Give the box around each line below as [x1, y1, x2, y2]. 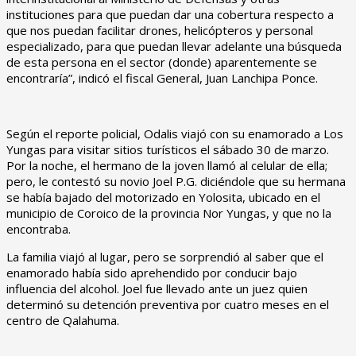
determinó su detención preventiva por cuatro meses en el [6, 296, 329, 312]
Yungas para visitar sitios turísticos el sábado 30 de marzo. [6, 141, 329, 157]
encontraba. [6, 220, 71, 237]
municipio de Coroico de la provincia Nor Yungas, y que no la [6, 204, 331, 221]
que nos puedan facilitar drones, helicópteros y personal [6, 21, 313, 38]
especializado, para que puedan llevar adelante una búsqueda [6, 37, 342, 54]
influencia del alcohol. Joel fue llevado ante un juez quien [6, 280, 308, 296]
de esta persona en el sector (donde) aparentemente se [6, 53, 317, 70]
